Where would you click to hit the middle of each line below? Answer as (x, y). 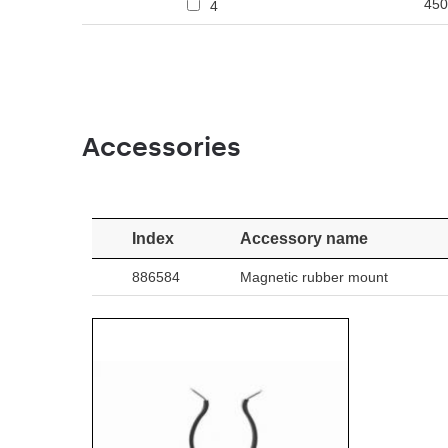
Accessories (161, 147)
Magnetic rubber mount (314, 277)
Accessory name (304, 238)
